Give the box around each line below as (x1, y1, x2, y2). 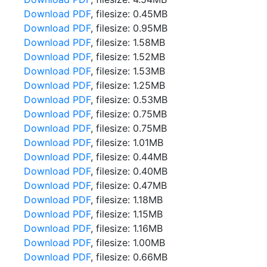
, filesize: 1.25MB (91, 79, 165, 91)
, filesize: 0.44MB (91, 151, 167, 163)
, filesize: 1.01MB (91, 136, 163, 148)
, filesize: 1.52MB (91, 51, 165, 63)
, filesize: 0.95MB (91, 22, 167, 34)
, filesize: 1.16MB (91, 222, 163, 234)
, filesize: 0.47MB (91, 179, 167, 191)
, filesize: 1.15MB (91, 208, 163, 220)
